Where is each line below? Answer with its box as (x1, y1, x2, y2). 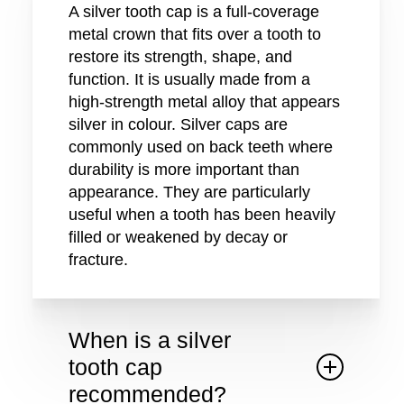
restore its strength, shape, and (68, 48, 292, 67)
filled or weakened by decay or (68, 228, 288, 247)
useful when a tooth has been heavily (68, 206, 335, 225)
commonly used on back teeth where (68, 138, 333, 157)
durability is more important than (68, 161, 299, 179)
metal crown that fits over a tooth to (68, 25, 321, 44)
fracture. (68, 251, 128, 270)
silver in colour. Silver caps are (68, 115, 288, 134)
